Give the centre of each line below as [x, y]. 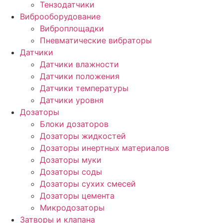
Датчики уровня [72, 100]
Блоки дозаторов [74, 124]
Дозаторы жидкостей [83, 136]
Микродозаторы [72, 207]
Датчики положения [80, 76]
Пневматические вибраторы [96, 40]
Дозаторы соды [71, 171]
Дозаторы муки [71, 160]
